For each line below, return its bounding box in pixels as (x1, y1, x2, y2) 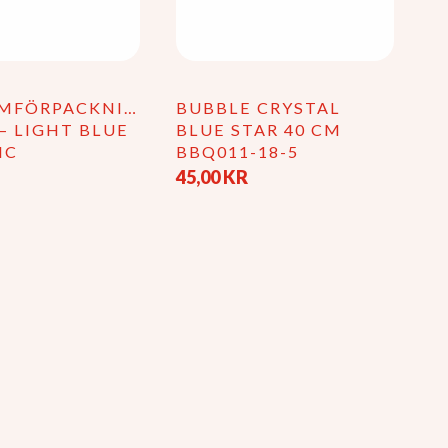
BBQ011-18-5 (175, 142, 299, 162)
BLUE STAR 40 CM (175, 120, 342, 140)
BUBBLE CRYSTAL (175, 98, 341, 118)
